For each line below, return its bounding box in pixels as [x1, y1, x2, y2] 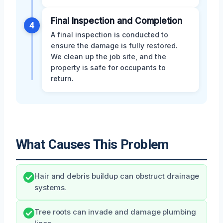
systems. [34, 183, 67, 193]
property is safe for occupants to [51, 63, 166, 72]
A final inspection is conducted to [51, 30, 168, 39]
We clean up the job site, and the [51, 52, 166, 61]
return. [51, 74, 74, 83]
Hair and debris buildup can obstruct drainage [34, 172, 200, 181]
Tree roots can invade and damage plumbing [34, 208, 196, 217]
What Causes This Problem [16, 137, 169, 152]
